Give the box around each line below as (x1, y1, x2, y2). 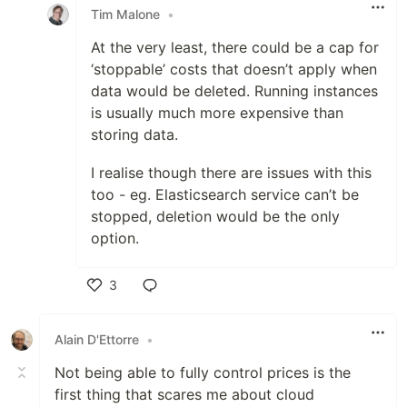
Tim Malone (91, 6, 160, 23)
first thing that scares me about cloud (55, 384, 314, 403)
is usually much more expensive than (91, 103, 343, 122)
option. (91, 228, 139, 247)
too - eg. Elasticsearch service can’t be (91, 184, 359, 203)
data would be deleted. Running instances (91, 81, 378, 100)
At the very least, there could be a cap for (91, 37, 379, 56)
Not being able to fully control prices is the (55, 362, 351, 382)
